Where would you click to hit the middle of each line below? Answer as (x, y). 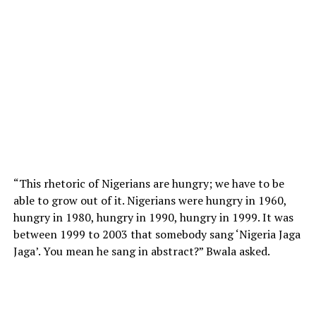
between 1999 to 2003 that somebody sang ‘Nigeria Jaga (157, 235)
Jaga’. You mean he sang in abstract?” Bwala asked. (141, 251)
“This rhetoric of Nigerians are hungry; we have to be (148, 184)
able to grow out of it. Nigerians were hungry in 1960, (150, 201)
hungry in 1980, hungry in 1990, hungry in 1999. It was (153, 218)
